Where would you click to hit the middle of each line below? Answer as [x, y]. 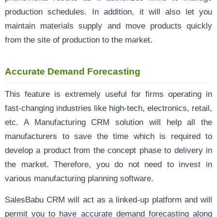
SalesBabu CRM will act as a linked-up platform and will [108, 199]
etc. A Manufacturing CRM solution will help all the [108, 122]
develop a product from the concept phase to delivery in [108, 150]
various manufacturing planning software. [79, 178]
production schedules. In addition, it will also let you [108, 11]
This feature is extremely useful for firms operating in [108, 94]
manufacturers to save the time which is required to [108, 136]
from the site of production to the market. [79, 39]
